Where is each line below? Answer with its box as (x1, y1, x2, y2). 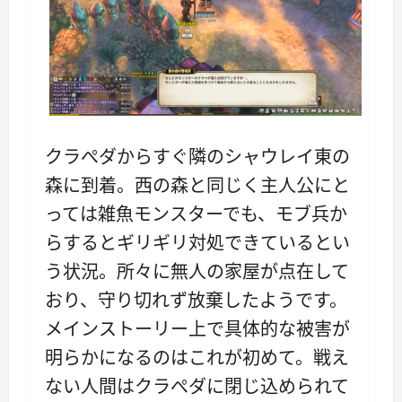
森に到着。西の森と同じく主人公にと (45, 172, 350, 197)
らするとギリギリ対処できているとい (45, 230, 350, 255)
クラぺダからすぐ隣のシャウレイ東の (45, 144, 350, 169)
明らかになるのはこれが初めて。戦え (45, 345, 349, 370)
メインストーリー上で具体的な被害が (45, 316, 350, 341)
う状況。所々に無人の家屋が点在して (45, 258, 349, 284)
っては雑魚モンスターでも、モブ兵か (45, 201, 347, 226)
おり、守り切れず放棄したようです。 (45, 287, 347, 312)
